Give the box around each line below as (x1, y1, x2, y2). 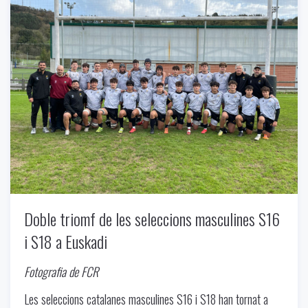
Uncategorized (24, 5, 72, 18)
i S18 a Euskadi (24, 229, 107, 254)
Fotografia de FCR (24, 263, 98, 281)
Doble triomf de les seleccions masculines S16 (24, 206, 280, 232)
